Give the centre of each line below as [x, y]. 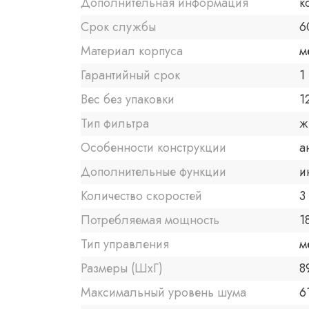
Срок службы [118, 27]
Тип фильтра [115, 124]
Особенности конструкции [153, 148]
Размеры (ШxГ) [122, 269]
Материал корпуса [132, 51]
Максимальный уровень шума [163, 293]
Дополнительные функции [153, 172]
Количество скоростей [141, 196]
